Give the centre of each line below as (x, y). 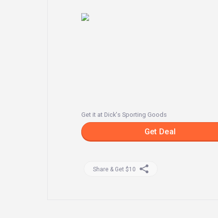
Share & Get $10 (114, 169)
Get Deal (160, 132)
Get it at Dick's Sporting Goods (124, 115)
